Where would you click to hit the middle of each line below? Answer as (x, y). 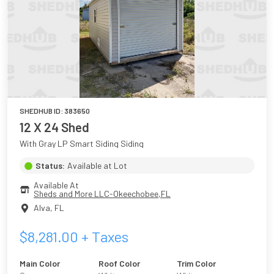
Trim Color (197, 263)
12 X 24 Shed (54, 127)
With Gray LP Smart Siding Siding (82, 143)
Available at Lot (97, 165)
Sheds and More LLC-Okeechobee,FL (102, 193)
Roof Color (119, 263)
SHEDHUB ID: (42, 110)
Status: (50, 165)
